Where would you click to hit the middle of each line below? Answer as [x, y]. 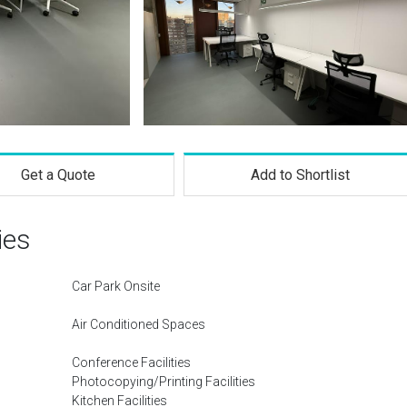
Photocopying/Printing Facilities [164, 382]
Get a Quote [58, 175]
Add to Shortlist [301, 175]
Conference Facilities [131, 362]
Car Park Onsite [116, 286]
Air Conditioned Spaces [139, 324]
